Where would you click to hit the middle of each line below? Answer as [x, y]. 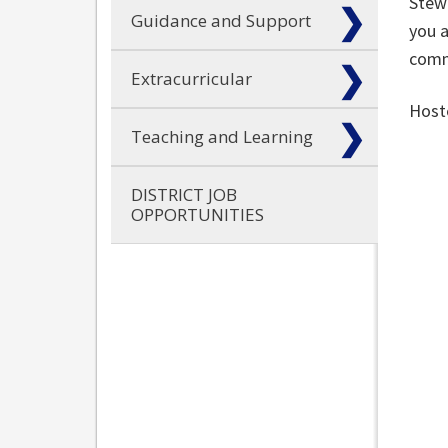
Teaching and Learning [222, 137]
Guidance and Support [221, 21]
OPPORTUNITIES [197, 215]
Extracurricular [191, 79]
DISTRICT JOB [184, 195]
